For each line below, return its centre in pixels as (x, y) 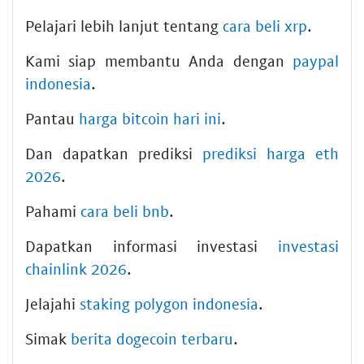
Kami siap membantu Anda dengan (159, 61)
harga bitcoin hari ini (150, 118)
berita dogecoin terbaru (152, 338)
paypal (316, 61)
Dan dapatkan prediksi (114, 153)
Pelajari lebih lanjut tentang (124, 26)
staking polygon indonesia (169, 303)
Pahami (53, 211)
